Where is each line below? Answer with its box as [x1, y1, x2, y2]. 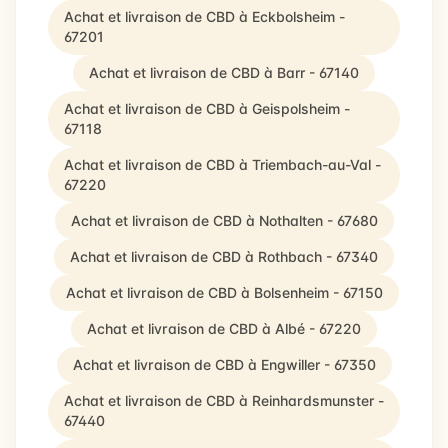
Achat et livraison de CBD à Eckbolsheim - [64, 8, 345, 25]
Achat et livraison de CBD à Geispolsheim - [64, 100, 350, 117]
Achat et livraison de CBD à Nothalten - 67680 [70, 212, 378, 229]
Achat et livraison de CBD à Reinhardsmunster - [64, 392, 384, 409]
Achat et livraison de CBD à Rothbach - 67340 [70, 248, 378, 265]
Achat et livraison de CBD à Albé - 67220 [87, 320, 361, 337]
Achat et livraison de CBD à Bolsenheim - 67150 [65, 284, 383, 301]
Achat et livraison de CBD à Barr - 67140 [89, 64, 359, 81]
